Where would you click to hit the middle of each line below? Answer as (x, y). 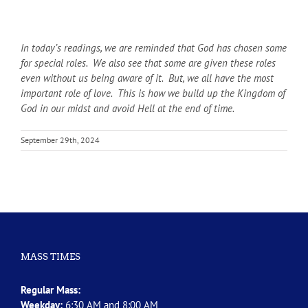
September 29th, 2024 (60, 140)
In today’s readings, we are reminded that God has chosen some (154, 47)
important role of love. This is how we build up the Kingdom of (153, 93)
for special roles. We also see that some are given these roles (148, 63)
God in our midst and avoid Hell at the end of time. (128, 108)
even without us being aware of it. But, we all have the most (147, 78)
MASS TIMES (51, 256)
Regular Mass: (51, 289)
